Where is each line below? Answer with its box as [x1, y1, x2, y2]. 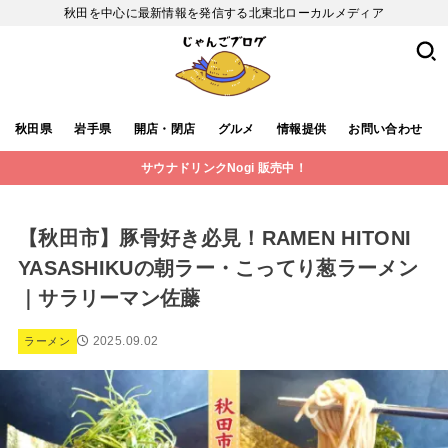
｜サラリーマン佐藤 [17, 287, 201, 310]
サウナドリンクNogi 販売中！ [141, 161, 307, 176]
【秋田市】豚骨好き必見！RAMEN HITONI [17, 227, 412, 250]
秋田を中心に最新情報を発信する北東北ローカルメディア [64, 6, 384, 20]
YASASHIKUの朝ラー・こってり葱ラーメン [17, 257, 418, 280]
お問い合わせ [348, 121, 423, 136]
